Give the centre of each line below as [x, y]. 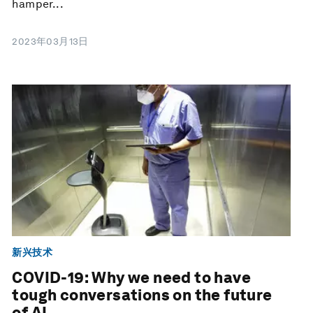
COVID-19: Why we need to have [131, 278]
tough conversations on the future [142, 295]
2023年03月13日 [50, 42]
